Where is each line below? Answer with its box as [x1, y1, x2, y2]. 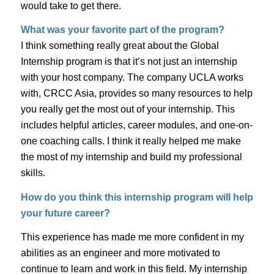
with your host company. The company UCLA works [20, 72, 243, 83]
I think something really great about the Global [20, 40, 219, 51]
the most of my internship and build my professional [20, 152, 242, 163]
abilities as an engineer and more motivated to [20, 248, 220, 259]
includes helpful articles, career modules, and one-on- [20, 120, 253, 131]
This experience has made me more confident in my [20, 232, 244, 243]
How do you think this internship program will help [20, 191, 253, 202]
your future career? [20, 207, 110, 218]
